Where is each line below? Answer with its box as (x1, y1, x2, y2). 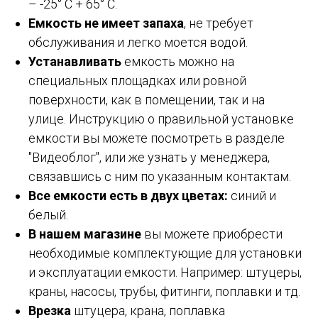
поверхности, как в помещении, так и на (28, 92, 265, 108)
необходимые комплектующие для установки (28, 246, 302, 261)
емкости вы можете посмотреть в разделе (28, 131, 285, 146)
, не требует (184, 16, 253, 31)
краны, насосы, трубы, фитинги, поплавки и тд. (28, 284, 300, 300)
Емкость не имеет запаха (28, 16, 184, 31)
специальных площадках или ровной (28, 73, 246, 89)
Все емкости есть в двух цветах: (28, 188, 228, 204)
